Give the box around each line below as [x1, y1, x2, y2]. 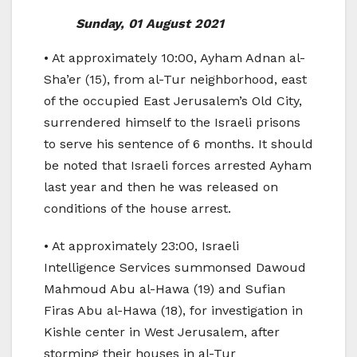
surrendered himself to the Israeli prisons [44, 114, 300, 130]
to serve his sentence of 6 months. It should [44, 135, 313, 151]
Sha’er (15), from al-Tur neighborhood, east [44, 71, 307, 87]
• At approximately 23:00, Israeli [44, 237, 239, 253]
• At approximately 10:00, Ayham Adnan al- [44, 49, 305, 65]
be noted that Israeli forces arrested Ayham [44, 157, 312, 173]
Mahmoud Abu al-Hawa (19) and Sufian [44, 280, 285, 296]
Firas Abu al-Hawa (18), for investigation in [44, 302, 303, 318]
